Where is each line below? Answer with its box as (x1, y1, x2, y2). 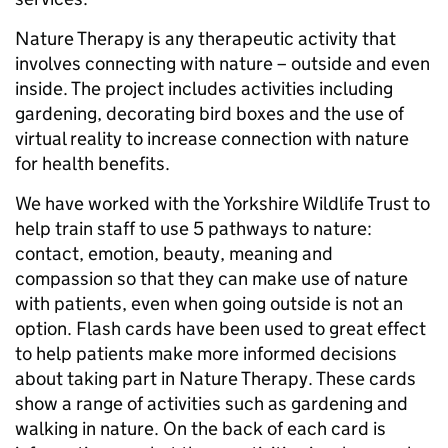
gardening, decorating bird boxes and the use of (15, 102, 404, 126)
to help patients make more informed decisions (15, 342, 397, 366)
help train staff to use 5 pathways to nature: (15, 217, 372, 241)
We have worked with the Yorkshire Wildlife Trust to (15, 192, 430, 216)
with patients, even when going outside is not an (15, 292, 403, 316)
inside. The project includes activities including (15, 77, 393, 101)
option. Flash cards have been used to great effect (15, 317, 426, 341)
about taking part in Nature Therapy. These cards (15, 367, 416, 391)
